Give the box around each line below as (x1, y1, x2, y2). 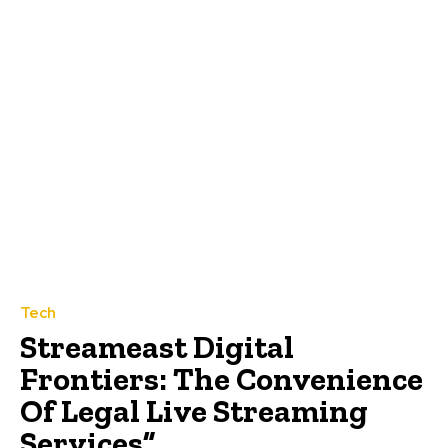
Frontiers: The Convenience (20, 359, 423, 398)
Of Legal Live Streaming (20, 391, 368, 430)
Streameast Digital (20, 327, 294, 366)
